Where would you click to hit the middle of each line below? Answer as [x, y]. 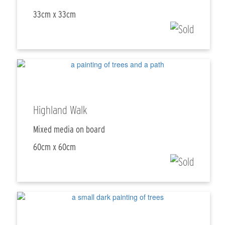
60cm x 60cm [55, 147]
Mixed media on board [69, 130]
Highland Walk [61, 110]
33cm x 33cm [55, 15]
